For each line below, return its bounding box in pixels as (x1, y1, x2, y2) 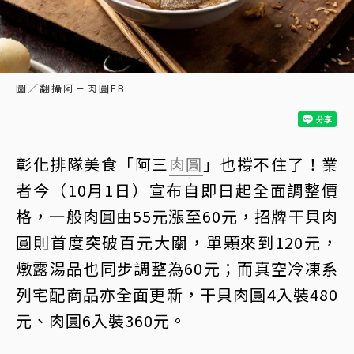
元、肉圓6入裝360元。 (16, 308, 186, 332)
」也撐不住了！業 (202, 152, 338, 175)
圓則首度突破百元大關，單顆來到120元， (16, 230, 338, 254)
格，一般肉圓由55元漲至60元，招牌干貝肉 (16, 204, 338, 228)
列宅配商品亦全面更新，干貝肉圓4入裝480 (16, 282, 338, 306)
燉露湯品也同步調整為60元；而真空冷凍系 (16, 256, 338, 280)
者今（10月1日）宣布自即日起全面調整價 (16, 178, 338, 201)
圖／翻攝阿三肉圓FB (16, 80, 126, 96)
